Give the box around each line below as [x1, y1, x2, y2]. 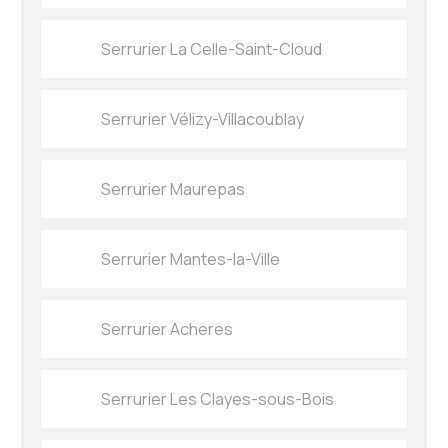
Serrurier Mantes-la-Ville [101, 248, 281, 271]
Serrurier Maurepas [101, 178, 246, 201]
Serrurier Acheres [101, 318, 234, 341]
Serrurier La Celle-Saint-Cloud [101, 38, 323, 61]
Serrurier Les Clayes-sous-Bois [101, 388, 335, 411]
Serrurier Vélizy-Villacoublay [101, 108, 305, 131]
